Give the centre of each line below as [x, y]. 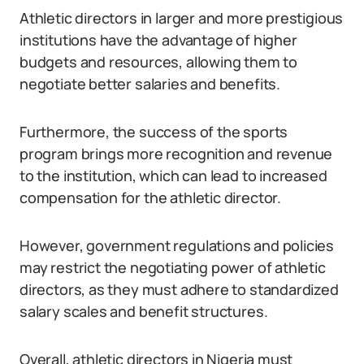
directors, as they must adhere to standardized [179, 289]
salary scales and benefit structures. [144, 311]
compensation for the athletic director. [150, 197]
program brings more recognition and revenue [176, 154]
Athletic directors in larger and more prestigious [182, 18]
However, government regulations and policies [177, 245]
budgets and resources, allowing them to [158, 62]
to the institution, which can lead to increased [173, 175]
